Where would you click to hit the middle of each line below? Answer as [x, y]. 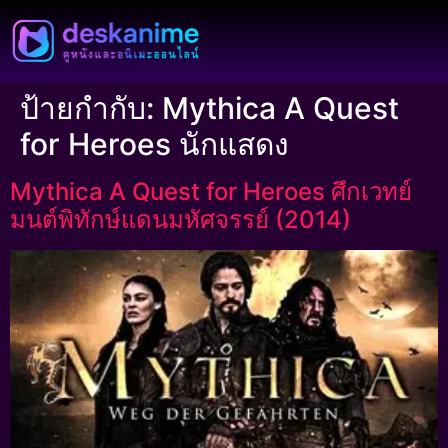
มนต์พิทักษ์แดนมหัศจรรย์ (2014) [180, 219]
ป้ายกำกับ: [91, 108]
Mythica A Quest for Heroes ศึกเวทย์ [211, 191]
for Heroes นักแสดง [154, 144]
